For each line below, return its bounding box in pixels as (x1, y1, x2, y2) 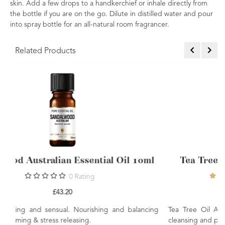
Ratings (136, 173, 160, 180)
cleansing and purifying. (45, 217, 121, 224)
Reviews (172, 173, 197, 180)
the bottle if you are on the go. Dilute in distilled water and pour (10, 11, 213, 18)
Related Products (15, 47, 76, 55)
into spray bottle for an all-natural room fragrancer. (10, 21, 169, 28)
